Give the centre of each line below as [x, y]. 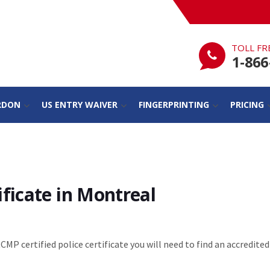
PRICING [247, 104]
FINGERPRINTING [174, 104]
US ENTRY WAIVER [79, 104]
